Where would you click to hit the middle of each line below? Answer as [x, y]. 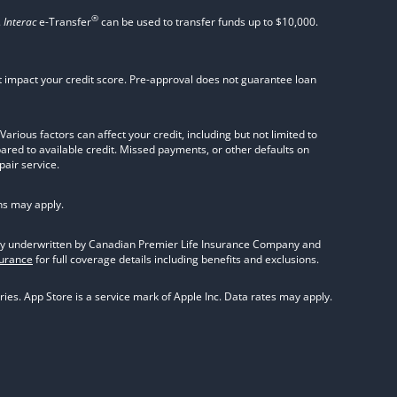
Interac [20, 22]
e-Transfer [64, 22]
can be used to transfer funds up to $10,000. [208, 22]
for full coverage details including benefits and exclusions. [176, 259]
